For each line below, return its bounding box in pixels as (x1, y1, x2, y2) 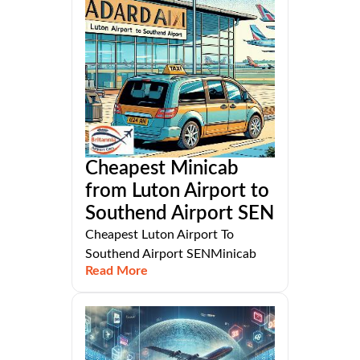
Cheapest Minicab (85, 159, 239, 179)
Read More (85, 264, 148, 278)
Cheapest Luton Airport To (85, 228, 234, 242)
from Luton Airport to (85, 182, 269, 202)
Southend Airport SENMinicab (85, 247, 256, 261)
